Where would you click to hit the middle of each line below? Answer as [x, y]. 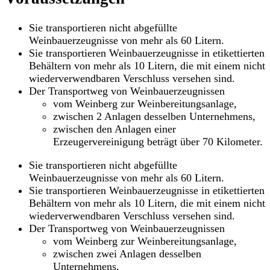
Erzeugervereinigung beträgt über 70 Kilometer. [158, 141]
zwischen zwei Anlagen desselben [127, 253]
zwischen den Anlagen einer [115, 129]
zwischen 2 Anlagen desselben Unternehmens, [154, 116]
